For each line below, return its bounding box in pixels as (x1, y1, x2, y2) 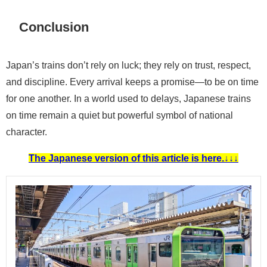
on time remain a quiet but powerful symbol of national (6, 110, 233, 120)
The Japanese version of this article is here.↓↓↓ (29, 153, 238, 163)
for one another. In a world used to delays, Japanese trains (6, 94, 251, 104)
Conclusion (19, 20, 89, 33)
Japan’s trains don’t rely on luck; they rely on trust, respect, (6, 60, 251, 70)
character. (6, 127, 47, 137)
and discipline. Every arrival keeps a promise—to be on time (6, 77, 259, 87)
